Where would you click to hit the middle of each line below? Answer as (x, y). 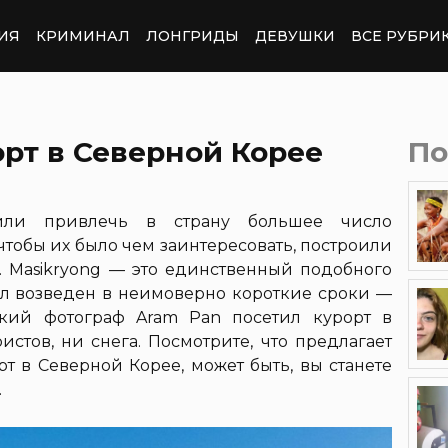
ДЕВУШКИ (295, 35)
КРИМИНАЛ (83, 35)
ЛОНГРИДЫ (192, 35)
